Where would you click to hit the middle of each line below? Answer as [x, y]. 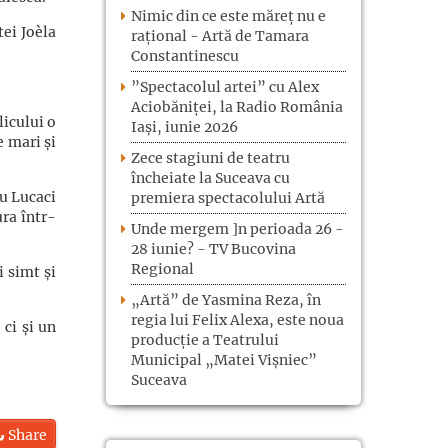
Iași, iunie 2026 [184, 126]
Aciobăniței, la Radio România [237, 106]
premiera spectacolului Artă [228, 197]
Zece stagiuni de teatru [210, 157]
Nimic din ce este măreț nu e [228, 15]
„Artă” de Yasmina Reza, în [226, 299]
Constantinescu [185, 55]
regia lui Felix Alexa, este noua [237, 319]
